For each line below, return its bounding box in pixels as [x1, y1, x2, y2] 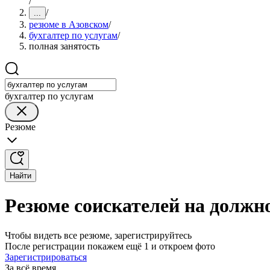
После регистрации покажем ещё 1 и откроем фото [5, 240, 215, 251]
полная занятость [29, 41, 99, 51]
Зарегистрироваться [5, 251, 87, 262]
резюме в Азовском [29, 19, 108, 30]
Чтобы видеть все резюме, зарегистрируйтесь [5, 230, 192, 240]
